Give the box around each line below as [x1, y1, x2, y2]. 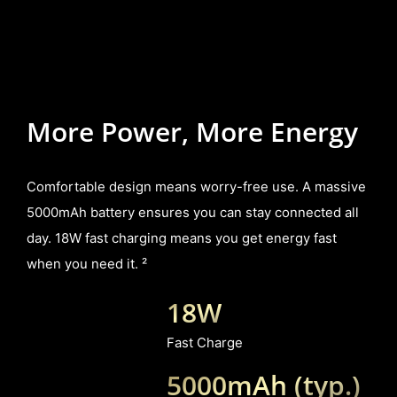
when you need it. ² [26, 256, 147, 273]
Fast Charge [166, 334, 243, 351]
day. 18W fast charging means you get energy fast [26, 230, 337, 247]
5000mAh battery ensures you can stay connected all [26, 205, 359, 222]
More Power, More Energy [26, 113, 358, 151]
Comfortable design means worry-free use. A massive [26, 179, 366, 196]
